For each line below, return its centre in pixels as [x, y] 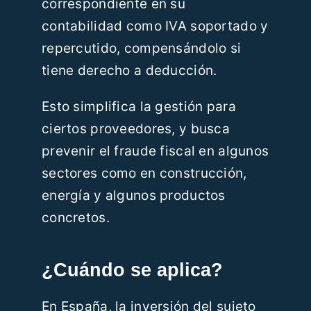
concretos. [75, 218]
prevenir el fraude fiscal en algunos [155, 151]
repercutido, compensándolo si [141, 49]
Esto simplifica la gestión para [138, 107]
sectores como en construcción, [144, 174]
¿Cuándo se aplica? [132, 270]
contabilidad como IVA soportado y [155, 26]
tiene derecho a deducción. [129, 71]
